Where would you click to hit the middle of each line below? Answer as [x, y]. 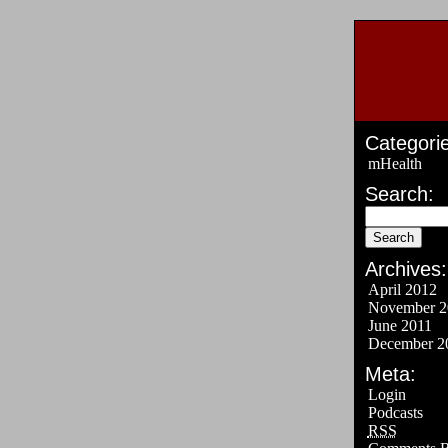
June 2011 [399, 325]
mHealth [394, 163]
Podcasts [395, 412]
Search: [399, 194]
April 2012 [402, 289]
